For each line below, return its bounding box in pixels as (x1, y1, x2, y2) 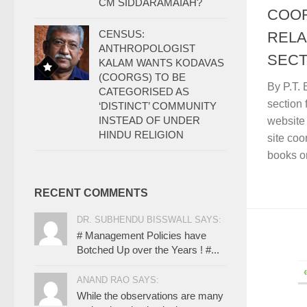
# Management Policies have (77, 230, 206, 241)
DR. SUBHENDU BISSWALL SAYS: (77, 214, 221, 225)
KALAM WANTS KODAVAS (99, 57, 224, 69)
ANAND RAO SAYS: (77, 275, 159, 285)
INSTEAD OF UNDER (99, 114, 200, 126)
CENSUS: (99, 28, 145, 40)
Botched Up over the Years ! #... (77, 244, 219, 256)
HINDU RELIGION (99, 129, 184, 140)
